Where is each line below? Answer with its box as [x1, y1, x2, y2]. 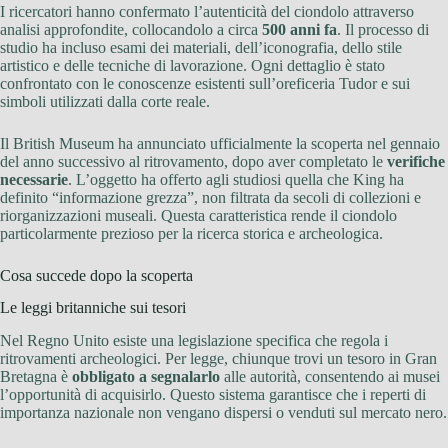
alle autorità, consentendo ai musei [220, 368, 440, 386]
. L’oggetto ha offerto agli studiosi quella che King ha [68, 170, 404, 188]
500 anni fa [262, 20, 337, 38]
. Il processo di [337, 20, 429, 38]
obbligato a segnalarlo [72, 368, 220, 386]
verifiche [387, 152, 445, 170]
